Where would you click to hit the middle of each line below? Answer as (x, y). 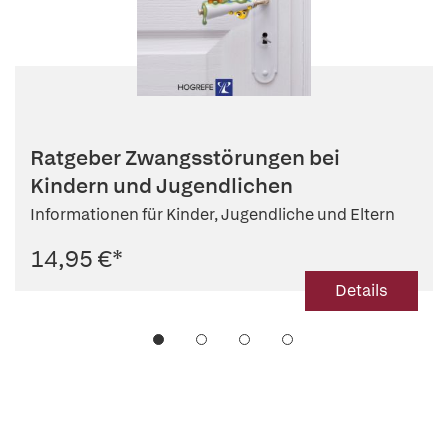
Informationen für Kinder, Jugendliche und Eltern (212, 215)
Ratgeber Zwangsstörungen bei (185, 158)
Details (361, 291)
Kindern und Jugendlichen (161, 186)
